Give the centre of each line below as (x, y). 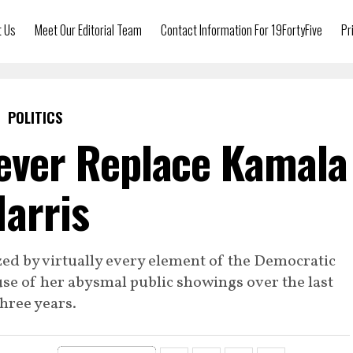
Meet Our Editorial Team (88, 30)
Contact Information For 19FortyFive (242, 30)
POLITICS (35, 117)
